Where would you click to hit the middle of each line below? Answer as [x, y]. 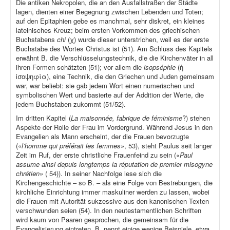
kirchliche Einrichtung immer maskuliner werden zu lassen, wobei [113, 192]
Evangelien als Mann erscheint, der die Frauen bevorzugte [102, 137]
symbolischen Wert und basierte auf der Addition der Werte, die [110, 95]
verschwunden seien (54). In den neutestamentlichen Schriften [109, 210]
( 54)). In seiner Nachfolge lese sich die [102, 174]
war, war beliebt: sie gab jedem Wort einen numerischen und [105, 86]
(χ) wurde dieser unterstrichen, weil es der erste [138, 40]
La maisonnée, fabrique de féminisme [127, 118]
